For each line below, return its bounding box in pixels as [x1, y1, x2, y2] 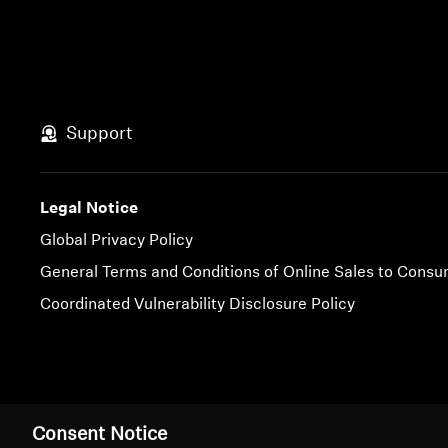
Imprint [40, 420, 81, 433]
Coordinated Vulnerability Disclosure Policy [40, 297, 356, 314]
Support [66, 124, 134, 144]
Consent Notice [32, 426, 167, 445]
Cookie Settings [86, 420, 174, 433]
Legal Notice [40, 201, 139, 218]
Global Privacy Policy [40, 233, 194, 250]
